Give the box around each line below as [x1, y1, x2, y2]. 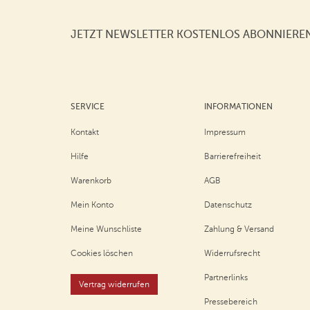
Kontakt [71, 127, 99, 137]
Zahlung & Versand [204, 224, 275, 234]
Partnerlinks [204, 273, 248, 282]
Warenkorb [71, 176, 111, 185]
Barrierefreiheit [204, 152, 262, 161]
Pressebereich [204, 297, 258, 307]
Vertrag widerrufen [79, 280, 149, 289]
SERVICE [71, 102, 104, 111]
